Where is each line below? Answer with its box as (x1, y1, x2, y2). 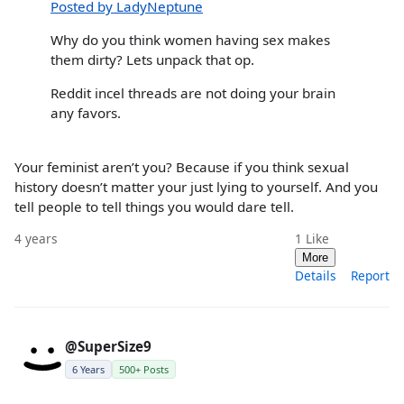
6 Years (72, 362, 105, 376)
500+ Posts (119, 362, 169, 376)
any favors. (50, 104, 121, 123)
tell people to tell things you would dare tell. (14, 197, 294, 216)
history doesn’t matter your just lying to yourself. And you (14, 177, 378, 196)
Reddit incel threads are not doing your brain (50, 84, 335, 103)
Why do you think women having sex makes (50, 31, 330, 50)
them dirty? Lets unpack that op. (50, 50, 254, 69)
